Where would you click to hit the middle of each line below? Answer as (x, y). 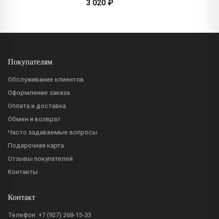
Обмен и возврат (34, 119)
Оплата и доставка (37, 106)
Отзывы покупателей (40, 158)
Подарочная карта (36, 145)
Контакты (23, 172)
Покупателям (30, 61)
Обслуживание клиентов (46, 79)
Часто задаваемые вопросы (53, 132)
